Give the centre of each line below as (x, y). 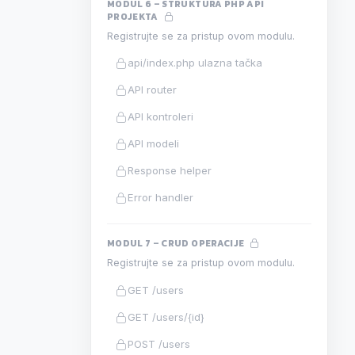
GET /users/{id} (166, 317)
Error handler (161, 197)
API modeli (154, 143)
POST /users (159, 344)
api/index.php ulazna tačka (195, 62)
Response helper (170, 170)
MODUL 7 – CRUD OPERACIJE (177, 244)
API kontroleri (161, 116)
